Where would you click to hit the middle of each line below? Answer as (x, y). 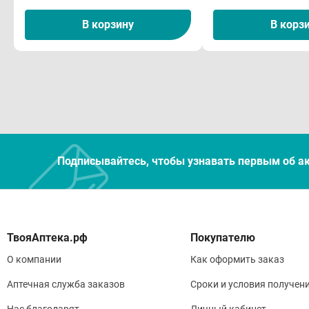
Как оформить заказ (237, 260)
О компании (34, 260)
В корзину (108, 25)
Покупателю (222, 238)
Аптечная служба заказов (66, 285)
